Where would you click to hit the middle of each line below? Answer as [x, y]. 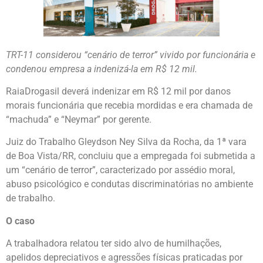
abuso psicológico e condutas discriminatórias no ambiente [129, 184]
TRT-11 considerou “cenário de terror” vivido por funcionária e [131, 55]
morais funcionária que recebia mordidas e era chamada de [129, 105]
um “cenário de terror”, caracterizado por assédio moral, [120, 170]
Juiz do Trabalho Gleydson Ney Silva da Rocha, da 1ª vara [126, 142]
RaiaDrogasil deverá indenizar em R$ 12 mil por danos [118, 91]
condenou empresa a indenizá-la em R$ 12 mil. [102, 69]
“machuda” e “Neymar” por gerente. [79, 119]
